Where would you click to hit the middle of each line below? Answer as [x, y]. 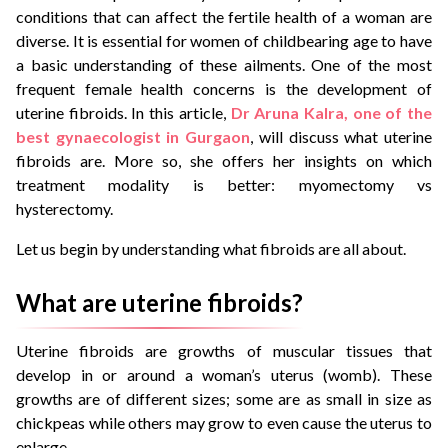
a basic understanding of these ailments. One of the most [224, 65]
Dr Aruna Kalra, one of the [331, 113]
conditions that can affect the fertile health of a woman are [224, 17]
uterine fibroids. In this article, [123, 113]
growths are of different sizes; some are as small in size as [224, 399]
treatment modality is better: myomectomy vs [224, 185]
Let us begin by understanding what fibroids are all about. [211, 249]
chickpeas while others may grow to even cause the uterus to [224, 423]
